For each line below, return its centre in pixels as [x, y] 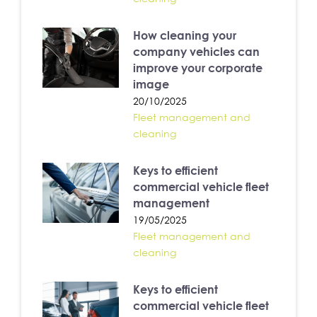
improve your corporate [198, 68]
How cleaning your [185, 35]
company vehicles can [197, 51]
